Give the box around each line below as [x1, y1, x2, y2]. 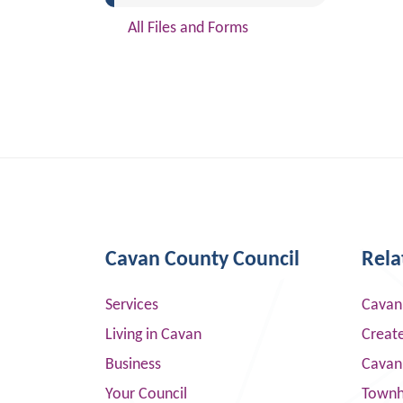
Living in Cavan [105, 327, 201, 344]
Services [105, 297, 158, 314]
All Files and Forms [128, 20, 248, 37]
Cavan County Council [105, 249, 300, 271]
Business [105, 356, 161, 373]
